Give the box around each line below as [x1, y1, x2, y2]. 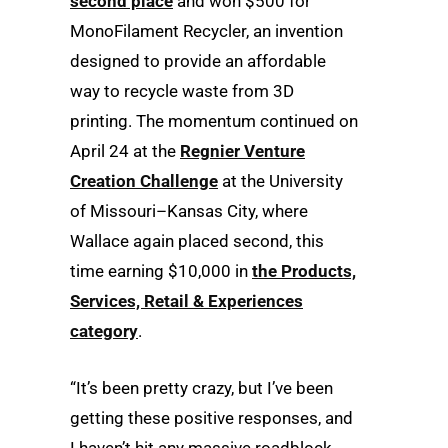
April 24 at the [70, 141, 180, 162]
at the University [218, 171, 343, 192]
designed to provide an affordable [70, 51, 326, 72]
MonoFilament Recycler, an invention [70, 21, 343, 42]
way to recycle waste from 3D [70, 81, 294, 102]
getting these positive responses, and [70, 408, 353, 429]
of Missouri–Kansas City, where [70, 201, 308, 222]
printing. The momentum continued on [70, 111, 358, 132]
